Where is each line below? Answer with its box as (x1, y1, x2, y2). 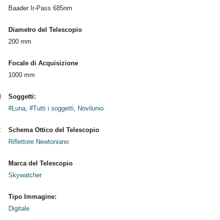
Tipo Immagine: (8, 193, 56, 200)
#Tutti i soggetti (29, 105, 74, 112)
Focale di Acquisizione (8, 59, 78, 67)
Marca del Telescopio (8, 160, 73, 167)
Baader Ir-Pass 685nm (8, 4, 72, 12)
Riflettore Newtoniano (8, 138, 69, 145)
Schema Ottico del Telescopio (8, 126, 99, 134)
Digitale (8, 205, 29, 212)
